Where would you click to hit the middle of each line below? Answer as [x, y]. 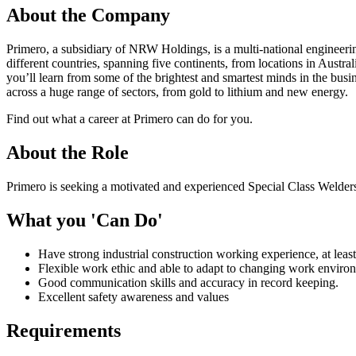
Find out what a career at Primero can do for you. [130, 119]
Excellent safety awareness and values [133, 296]
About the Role [68, 153]
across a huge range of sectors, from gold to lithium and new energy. [177, 92]
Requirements [64, 330]
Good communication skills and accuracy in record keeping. [188, 282]
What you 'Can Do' [85, 221]
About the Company [88, 15]
